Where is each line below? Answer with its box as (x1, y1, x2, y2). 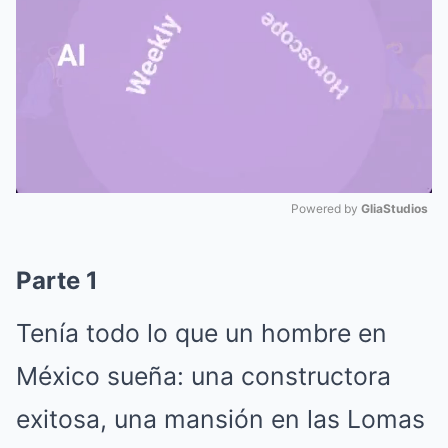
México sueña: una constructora (16, 361, 391, 391)
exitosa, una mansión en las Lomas (16, 404, 425, 434)
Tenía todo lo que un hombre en (16, 318, 387, 348)
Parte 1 (16, 266, 98, 295)
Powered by (291, 201, 361, 216)
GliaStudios (361, 201, 428, 216)
